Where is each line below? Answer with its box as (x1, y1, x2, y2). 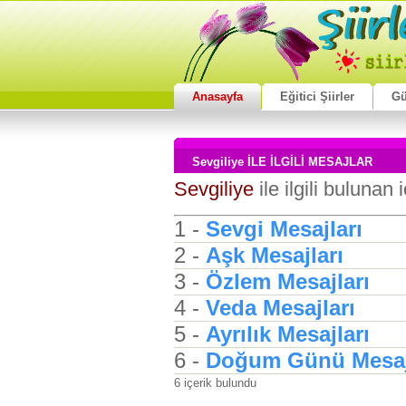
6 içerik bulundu (174, 376, 256, 390)
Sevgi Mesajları (206, 217, 362, 241)
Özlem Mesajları (206, 269, 370, 294)
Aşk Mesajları (206, 243, 343, 267)
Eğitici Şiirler (280, 90, 354, 103)
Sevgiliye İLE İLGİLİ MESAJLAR (192, 155, 372, 169)
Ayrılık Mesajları (206, 322, 370, 346)
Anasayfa (192, 90, 243, 103)
